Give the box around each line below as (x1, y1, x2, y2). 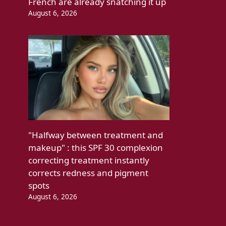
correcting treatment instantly (28, 154, 149, 166)
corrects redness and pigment (28, 167, 148, 179)
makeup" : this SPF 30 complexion (28, 142, 163, 154)
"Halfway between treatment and (28, 129, 163, 141)
